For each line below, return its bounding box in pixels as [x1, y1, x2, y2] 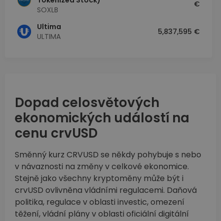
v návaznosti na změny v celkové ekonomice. [15, 161, 189, 173]
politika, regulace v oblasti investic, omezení [15, 196, 184, 208]
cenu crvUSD [15, 124, 98, 143]
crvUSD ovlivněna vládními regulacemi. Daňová [15, 184, 197, 196]
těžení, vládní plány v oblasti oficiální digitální [15, 208, 189, 220]
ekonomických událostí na [15, 109, 189, 127]
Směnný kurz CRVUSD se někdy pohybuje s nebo [15, 149, 201, 161]
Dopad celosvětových [15, 94, 159, 112]
